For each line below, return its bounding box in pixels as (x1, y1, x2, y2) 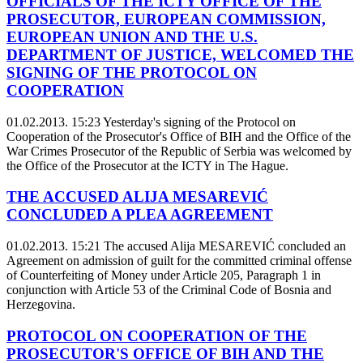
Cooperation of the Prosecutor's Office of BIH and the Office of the (6, 129, 351, 143)
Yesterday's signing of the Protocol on (100, 114, 296, 129)
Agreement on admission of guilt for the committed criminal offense (6, 253, 352, 267)
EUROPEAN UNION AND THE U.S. (6, 28, 258, 45)
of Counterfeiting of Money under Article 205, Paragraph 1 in (6, 267, 321, 282)
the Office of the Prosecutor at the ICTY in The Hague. (6, 158, 288, 173)
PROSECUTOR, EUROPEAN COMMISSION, (6, 10, 326, 28)
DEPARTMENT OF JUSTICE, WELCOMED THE (6, 45, 354, 63)
